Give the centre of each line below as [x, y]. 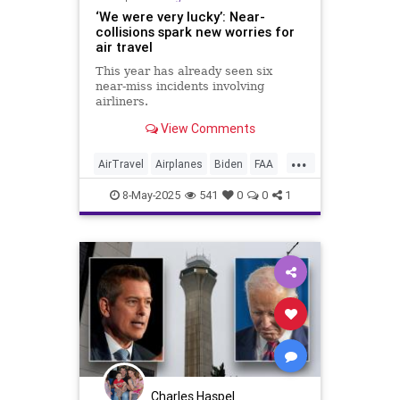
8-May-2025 [150, 196]
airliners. [121, 102]
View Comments [206, 128]
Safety [114, 221]
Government [129, 193]
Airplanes [179, 164]
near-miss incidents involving [179, 87]
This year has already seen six [183, 71]
